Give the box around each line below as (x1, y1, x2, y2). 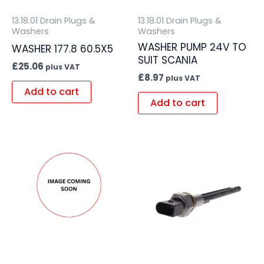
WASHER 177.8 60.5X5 (12, 42, 113, 57)
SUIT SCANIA (138, 53, 197, 68)
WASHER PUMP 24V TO (138, 40, 246, 55)
